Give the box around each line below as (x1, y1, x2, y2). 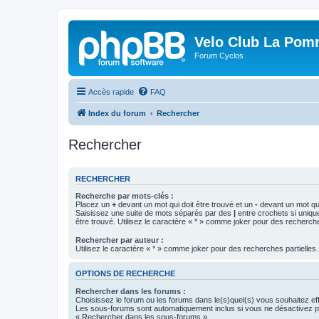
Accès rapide (88, 87, 134, 96)
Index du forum (88, 108, 146, 117)
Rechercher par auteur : (75, 236, 164, 245)
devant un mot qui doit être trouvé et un (116, 200, 255, 209)
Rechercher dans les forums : (75, 286, 186, 296)
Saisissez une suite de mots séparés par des (75, 209, 234, 217)
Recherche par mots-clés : (75, 192, 174, 200)
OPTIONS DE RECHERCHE (75, 269, 175, 278)
